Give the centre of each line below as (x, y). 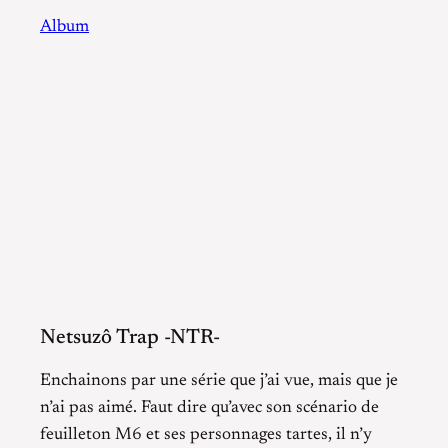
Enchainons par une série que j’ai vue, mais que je (219, 380)
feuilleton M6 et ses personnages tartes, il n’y (206, 434)
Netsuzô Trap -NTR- (130, 337)
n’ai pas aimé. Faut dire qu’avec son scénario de (209, 407)
